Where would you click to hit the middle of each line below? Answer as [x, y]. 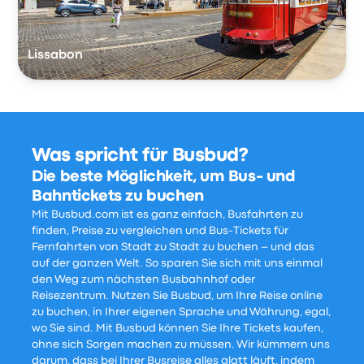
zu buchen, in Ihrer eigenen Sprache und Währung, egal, [182, 312]
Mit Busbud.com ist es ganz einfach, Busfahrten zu [168, 215]
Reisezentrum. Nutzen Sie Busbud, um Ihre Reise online [178, 296]
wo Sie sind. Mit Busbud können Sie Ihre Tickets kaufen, [178, 329]
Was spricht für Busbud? [140, 156]
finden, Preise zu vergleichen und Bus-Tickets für [160, 231]
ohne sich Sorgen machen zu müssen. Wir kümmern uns [181, 345]
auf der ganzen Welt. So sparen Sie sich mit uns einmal [178, 264]
